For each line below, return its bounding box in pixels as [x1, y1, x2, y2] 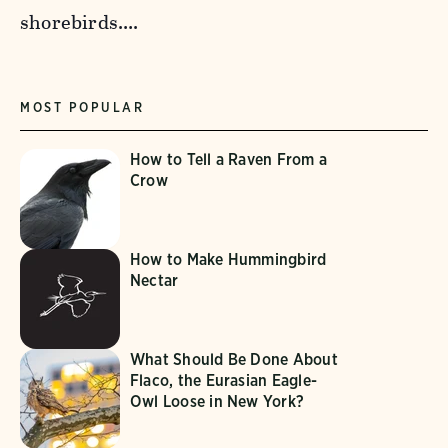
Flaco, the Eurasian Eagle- [130, 370, 318, 390]
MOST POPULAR [20, 99, 145, 115]
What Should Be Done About [130, 349, 338, 369]
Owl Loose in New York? [130, 391, 305, 411]
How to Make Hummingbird [130, 249, 327, 269]
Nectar [130, 270, 179, 290]
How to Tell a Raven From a [130, 149, 328, 169]
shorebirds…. [20, 7, 139, 37]
